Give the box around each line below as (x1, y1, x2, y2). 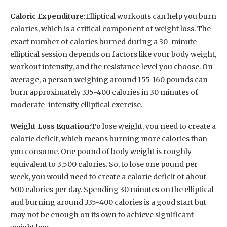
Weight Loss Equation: (10, 121, 91, 131)
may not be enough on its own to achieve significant (10, 210, 194, 219)
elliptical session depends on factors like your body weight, (10, 49, 216, 59)
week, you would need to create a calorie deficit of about (10, 172, 206, 181)
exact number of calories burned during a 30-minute (10, 36, 197, 46)
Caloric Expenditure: (10, 11, 86, 21)
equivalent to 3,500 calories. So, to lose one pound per (10, 159, 198, 169)
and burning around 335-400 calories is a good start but (10, 197, 206, 207)
